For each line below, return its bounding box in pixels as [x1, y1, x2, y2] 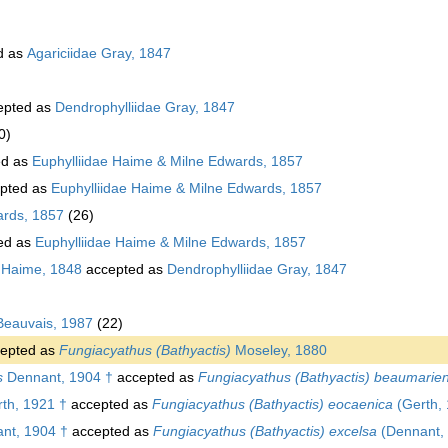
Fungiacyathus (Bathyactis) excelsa [153, 422, 377, 439]
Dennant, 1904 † [3, 368, 113, 385]
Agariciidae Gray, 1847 [27, 44, 171, 61]
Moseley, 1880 [231, 341, 327, 358]
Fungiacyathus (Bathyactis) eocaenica [152, 395, 393, 412]
